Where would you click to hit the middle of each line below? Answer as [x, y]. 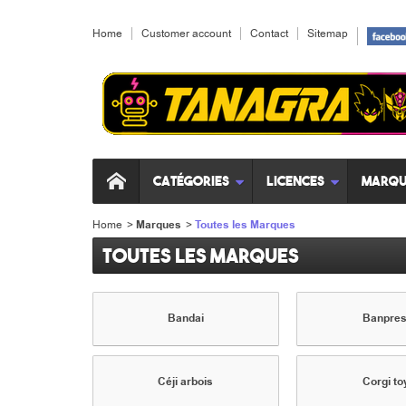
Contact [269, 34]
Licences [295, 181]
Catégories [191, 181]
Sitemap [328, 34]
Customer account [186, 34]
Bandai [185, 319]
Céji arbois [186, 382]
